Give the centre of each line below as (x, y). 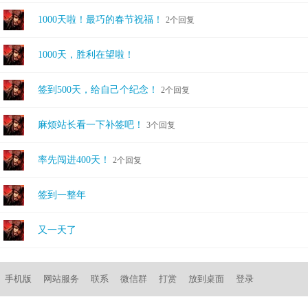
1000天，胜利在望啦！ (86, 55)
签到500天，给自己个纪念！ (98, 90)
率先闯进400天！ (74, 160)
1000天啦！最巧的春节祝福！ (100, 20)
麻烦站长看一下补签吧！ (91, 125)
